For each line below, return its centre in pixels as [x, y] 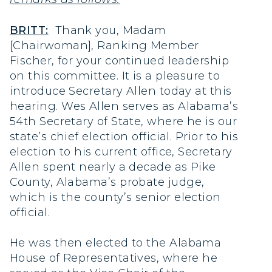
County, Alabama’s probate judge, [107, 182]
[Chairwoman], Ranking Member [104, 45]
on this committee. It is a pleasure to [115, 76]
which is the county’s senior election [115, 197]
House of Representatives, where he [114, 258]
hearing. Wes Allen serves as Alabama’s [124, 106]
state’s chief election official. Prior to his [124, 136]
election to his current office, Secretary [121, 151]
